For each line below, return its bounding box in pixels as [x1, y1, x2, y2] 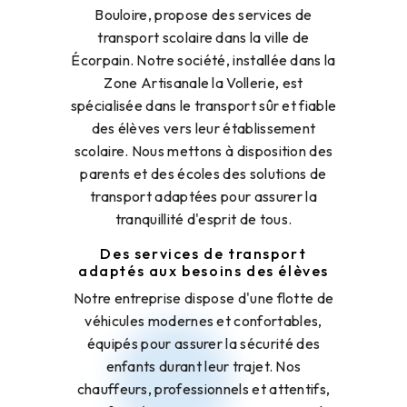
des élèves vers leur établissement [91, 119, 316, 138]
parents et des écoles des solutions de [80, 164, 327, 184]
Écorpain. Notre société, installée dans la [71, 51, 336, 70]
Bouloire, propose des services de [94, 5, 313, 25]
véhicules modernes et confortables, [84, 312, 323, 331]
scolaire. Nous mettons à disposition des [74, 142, 333, 161]
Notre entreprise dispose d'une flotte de [73, 289, 334, 308]
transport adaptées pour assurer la [90, 187, 317, 206]
